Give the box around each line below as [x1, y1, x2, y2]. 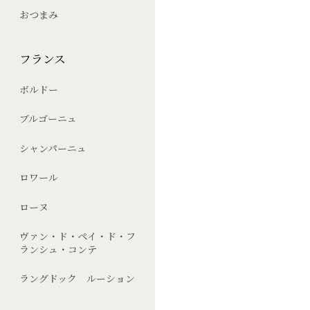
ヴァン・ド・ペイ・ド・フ [19, 228, 136, 243]
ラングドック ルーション [19, 271, 135, 286]
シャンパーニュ [19, 140, 86, 155]
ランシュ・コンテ [19, 241, 97, 256]
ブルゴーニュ [19, 111, 77, 126]
